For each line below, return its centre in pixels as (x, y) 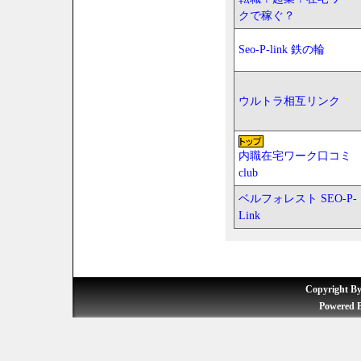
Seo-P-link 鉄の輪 (282, 50)
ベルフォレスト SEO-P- (298, 199)
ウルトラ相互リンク (289, 101)
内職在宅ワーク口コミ (295, 156)
